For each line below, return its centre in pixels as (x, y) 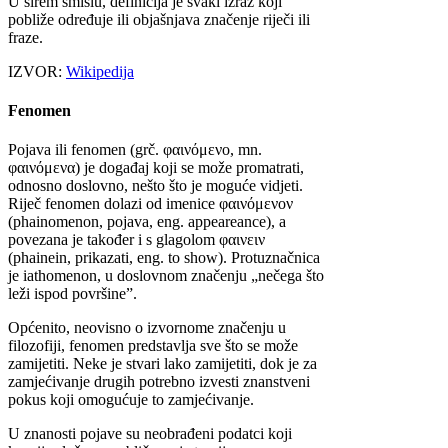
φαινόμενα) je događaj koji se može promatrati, (156, 168)
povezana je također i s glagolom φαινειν (136, 240)
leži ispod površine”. (72, 294)
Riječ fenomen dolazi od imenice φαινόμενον (150, 204)
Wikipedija (100, 71)
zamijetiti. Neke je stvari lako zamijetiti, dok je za (162, 364)
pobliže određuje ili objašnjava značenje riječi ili (159, 19)
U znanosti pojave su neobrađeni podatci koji (150, 434)
